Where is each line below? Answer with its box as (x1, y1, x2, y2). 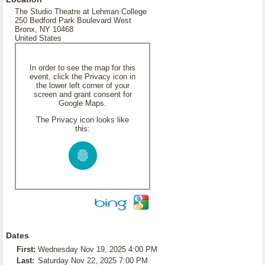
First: (17, 245, 35, 254)
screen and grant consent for (33, 90, 132, 99)
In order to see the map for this (30, 63, 135, 72)
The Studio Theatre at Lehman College (15, 7, 147, 16)
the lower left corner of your (35, 81, 130, 90)
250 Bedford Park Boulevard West (15, 16, 131, 25)
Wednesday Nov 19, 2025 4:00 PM (38, 245, 157, 254)
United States (15, 34, 62, 43)
